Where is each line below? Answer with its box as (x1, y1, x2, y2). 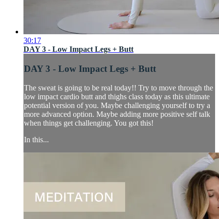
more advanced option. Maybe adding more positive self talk (24, 109, 210, 118)
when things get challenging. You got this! (24, 118, 153, 127)
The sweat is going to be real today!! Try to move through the (24, 83, 213, 92)
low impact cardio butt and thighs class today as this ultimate (24, 92, 210, 101)
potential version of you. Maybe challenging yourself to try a (24, 101, 210, 109)
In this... (24, 135, 49, 144)
